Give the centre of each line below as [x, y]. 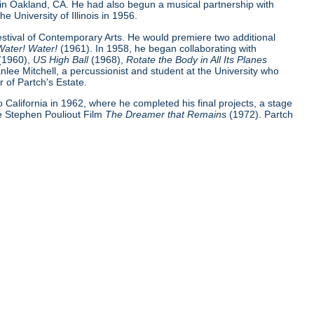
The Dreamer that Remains [166, 114]
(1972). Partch [260, 114]
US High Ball [62, 59]
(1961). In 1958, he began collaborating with [157, 48]
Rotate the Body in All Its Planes [197, 59]
